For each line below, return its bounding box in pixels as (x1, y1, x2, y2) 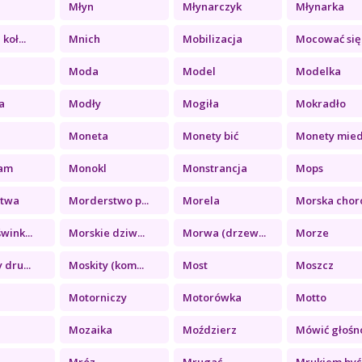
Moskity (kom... (69, 257, 145, 272)
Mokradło (295, 95, 346, 111)
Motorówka (182, 289, 242, 305)
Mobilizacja (182, 31, 242, 46)
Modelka (295, 63, 341, 78)
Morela (182, 192, 220, 208)
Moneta (69, 128, 109, 143)
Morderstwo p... (69, 192, 149, 208)
